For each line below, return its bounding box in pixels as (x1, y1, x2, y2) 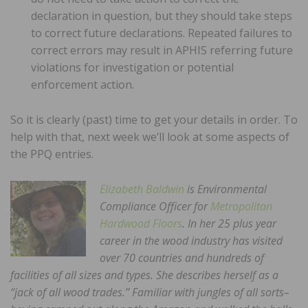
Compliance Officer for (100, 198, 210, 214)
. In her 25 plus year (182, 215, 276, 231)
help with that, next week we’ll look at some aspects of (10, 129, 289, 144)
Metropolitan (210, 198, 272, 214)
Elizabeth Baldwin (100, 181, 184, 197)
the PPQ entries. (10, 146, 93, 162)
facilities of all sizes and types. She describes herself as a (10, 267, 278, 283)
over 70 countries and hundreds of (100, 250, 264, 265)
